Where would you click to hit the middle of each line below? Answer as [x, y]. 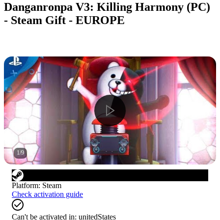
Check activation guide [47, 194]
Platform [25, 185]
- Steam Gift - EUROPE [64, 20]
